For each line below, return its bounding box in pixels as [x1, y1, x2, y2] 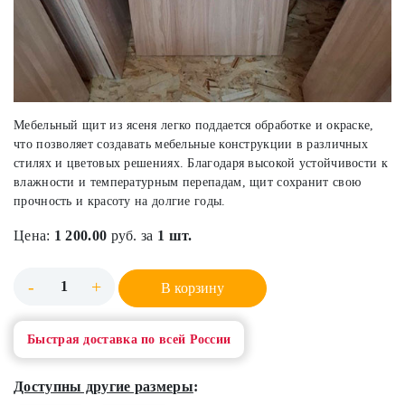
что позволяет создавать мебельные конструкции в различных [14, 137, 369, 151]
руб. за [107, 228, 157, 243]
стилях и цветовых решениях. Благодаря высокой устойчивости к [14, 156, 388, 170]
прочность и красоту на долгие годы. [14, 194, 226, 208]
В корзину [161, 280, 225, 296]
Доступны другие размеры [14, 379, 193, 394]
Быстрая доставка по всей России [27, 333, 231, 346]
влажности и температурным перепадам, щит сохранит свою [14, 175, 362, 189]
